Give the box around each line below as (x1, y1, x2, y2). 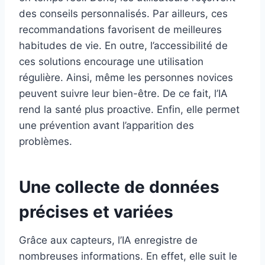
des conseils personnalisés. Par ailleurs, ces (19, 8, 228, 20)
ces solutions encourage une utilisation (19, 56, 203, 68)
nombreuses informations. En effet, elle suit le (19, 250, 237, 263)
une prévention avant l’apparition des (19, 119, 194, 132)
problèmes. (19, 135, 72, 148)
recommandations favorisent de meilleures (19, 24, 222, 36)
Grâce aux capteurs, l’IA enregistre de (19, 234, 198, 247)
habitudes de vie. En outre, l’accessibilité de (19, 40, 228, 52)
